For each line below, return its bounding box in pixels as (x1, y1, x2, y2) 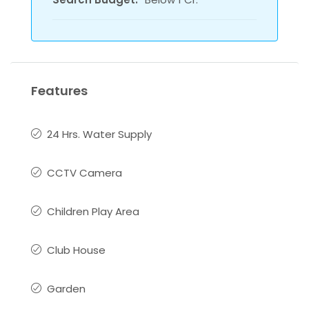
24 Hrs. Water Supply (47, 127, 152, 141)
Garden (47, 281, 86, 296)
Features (31, 82, 88, 99)
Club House (47, 243, 106, 257)
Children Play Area (47, 204, 139, 219)
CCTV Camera (47, 166, 122, 180)
